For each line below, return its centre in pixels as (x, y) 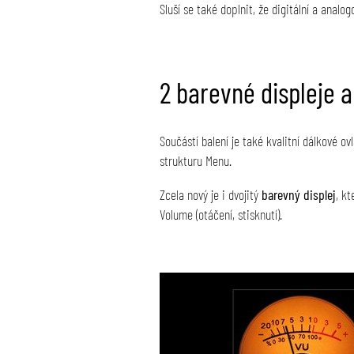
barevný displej (299, 194)
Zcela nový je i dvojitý (211, 194)
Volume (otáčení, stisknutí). (221, 214)
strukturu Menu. (197, 160)
